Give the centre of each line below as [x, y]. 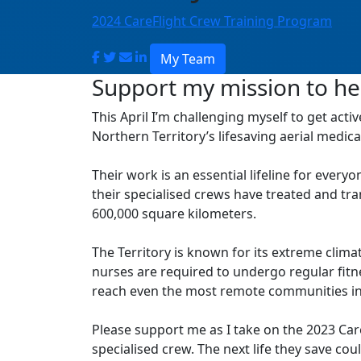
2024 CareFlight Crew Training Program [212, 21]
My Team [188, 59]
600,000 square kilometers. [174, 214]
